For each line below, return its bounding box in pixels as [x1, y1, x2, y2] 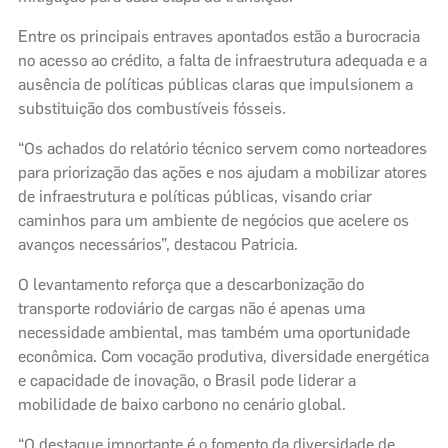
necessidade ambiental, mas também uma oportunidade [18, 322, 410, 342]
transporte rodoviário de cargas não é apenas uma [18, 298, 365, 318]
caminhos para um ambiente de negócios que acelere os [18, 210, 409, 230]
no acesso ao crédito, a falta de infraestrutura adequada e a [18, 50, 427, 70]
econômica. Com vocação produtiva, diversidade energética [18, 346, 429, 366]
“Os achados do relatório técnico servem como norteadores [18, 138, 427, 158]
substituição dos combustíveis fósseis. [18, 98, 286, 118]
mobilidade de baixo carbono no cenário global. [18, 394, 346, 414]
